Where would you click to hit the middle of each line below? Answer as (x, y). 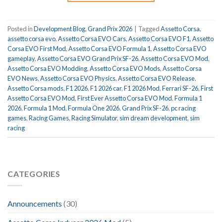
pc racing (183, 108)
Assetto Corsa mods (35, 88)
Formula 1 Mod (45, 108)
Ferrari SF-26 (180, 88)
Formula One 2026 (94, 108)
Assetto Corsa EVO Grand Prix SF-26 (88, 58)
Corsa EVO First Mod (37, 48)
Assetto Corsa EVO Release (156, 78)
